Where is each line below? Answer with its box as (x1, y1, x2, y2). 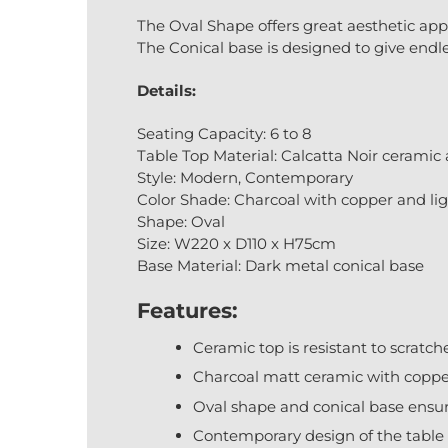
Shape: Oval (137, 211, 225, 231)
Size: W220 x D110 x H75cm (137, 233, 336, 253)
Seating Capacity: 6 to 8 (137, 123, 312, 143)
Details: (137, 80, 196, 100)
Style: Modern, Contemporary (137, 167, 353, 187)
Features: (137, 297, 238, 323)
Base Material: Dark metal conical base (137, 255, 424, 275)
